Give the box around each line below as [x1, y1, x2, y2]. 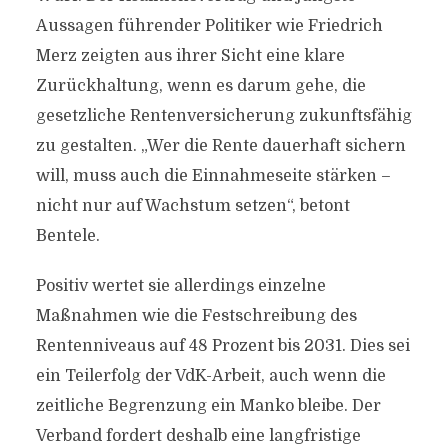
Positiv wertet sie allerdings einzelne [35, 277, 326, 295]
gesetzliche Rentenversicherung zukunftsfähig [35, 107, 412, 125]
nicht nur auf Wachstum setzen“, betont [35, 197, 350, 215]
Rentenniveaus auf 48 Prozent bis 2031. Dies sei [35, 337, 410, 355]
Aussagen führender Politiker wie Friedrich [35, 17, 383, 35]
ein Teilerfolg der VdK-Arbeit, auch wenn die [35, 367, 386, 385]
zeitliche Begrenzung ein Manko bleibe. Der [35, 397, 381, 415]
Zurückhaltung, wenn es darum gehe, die [35, 77, 366, 95]
